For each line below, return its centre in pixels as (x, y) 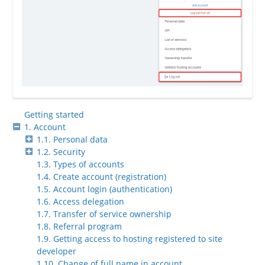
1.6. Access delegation (80, 202)
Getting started (54, 115)
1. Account (45, 127)
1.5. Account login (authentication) (104, 189)
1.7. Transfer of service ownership (104, 214)
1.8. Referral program (79, 227)
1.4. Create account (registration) (101, 177)
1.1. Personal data (72, 140)
